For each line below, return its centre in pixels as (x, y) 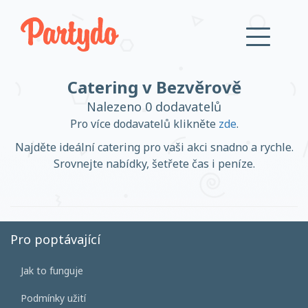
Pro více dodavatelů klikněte (144, 124)
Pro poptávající (55, 239)
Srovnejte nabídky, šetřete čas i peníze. (154, 164)
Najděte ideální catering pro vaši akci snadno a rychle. (154, 147)
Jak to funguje (52, 271)
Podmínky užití (53, 298)
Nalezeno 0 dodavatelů (154, 107)
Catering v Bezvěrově (154, 87)
